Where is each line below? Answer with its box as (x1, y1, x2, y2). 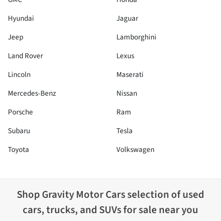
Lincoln (8, 69, 31, 80)
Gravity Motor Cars (42, 187, 125, 202)
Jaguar (116, 13, 138, 24)
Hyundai (8, 13, 34, 24)
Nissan (116, 88, 137, 99)
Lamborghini (116, 32, 156, 42)
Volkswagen (116, 144, 154, 155)
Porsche (8, 107, 33, 117)
